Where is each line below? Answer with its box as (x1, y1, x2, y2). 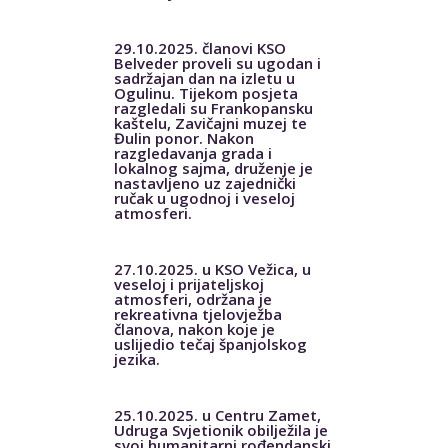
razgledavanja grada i (113, 142, 272, 163)
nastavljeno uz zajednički (113, 172, 296, 193)
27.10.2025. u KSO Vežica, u (113, 258, 311, 279)
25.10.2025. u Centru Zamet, (113, 404, 321, 425)
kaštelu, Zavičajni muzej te (113, 112, 307, 133)
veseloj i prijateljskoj (113, 273, 264, 294)
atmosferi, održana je (113, 288, 272, 309)
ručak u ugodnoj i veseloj (113, 187, 295, 208)
